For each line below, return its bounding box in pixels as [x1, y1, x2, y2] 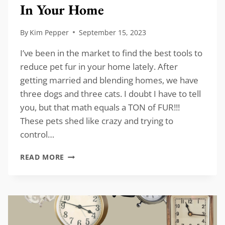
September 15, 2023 [79, 27, 147, 37]
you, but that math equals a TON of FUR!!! [20, 101, 180, 113]
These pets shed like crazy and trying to [20, 115, 173, 127]
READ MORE [20, 152, 65, 162]
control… [20, 128, 54, 140]
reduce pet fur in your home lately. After [20, 60, 178, 72]
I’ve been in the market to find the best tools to [20, 47, 202, 59]
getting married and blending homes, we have [20, 74, 198, 86]
